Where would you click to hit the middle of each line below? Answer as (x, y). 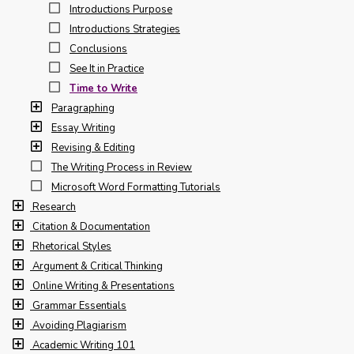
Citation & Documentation (91, 227)
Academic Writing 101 (84, 345)
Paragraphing (83, 108)
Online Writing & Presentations (104, 286)
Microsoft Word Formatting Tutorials (136, 187)
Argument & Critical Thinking (98, 266)
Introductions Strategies (125, 29)
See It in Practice (107, 69)
